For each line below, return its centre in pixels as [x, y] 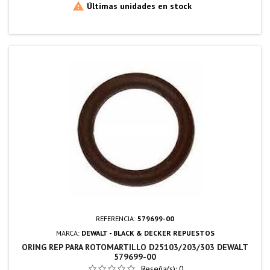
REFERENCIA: [117, 218]
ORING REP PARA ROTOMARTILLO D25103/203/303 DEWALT [135, 247]
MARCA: [68, 233]
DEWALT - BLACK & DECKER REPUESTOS [148, 233]
